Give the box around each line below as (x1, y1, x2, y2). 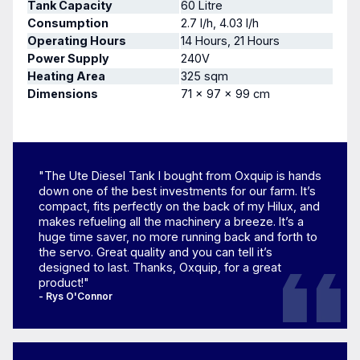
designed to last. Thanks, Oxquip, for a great (39, 260, 281, 275)
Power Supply (27, 51, 109, 66)
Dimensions (27, 87, 98, 101)
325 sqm (181, 69, 228, 84)
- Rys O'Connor (39, 290, 112, 303)
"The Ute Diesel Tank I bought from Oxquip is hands (39, 169, 321, 183)
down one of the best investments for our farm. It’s (39, 184, 316, 198)
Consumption (27, 16, 108, 31)
